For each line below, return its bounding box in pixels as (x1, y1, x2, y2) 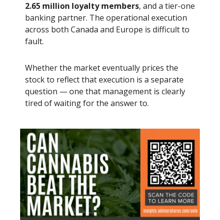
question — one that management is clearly (25, 85, 185, 97)
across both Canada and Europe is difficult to (25, 24, 190, 35)
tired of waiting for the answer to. (25, 97, 149, 109)
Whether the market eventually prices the (25, 62, 178, 73)
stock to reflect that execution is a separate (25, 74, 184, 85)
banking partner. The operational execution (25, 12, 187, 23)
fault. (25, 35, 44, 47)
